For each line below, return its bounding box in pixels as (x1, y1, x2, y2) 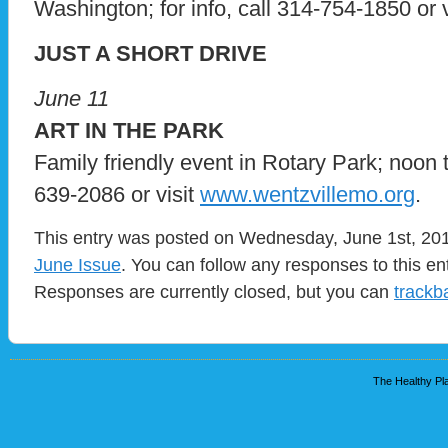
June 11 (34, 86, 109, 112)
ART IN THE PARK (34, 118, 224, 144)
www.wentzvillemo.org (200, 182, 415, 208)
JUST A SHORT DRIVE (34, 41, 267, 67)
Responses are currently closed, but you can (34, 281, 394, 303)
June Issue (34, 254, 121, 276)
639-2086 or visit (34, 182, 200, 208)
